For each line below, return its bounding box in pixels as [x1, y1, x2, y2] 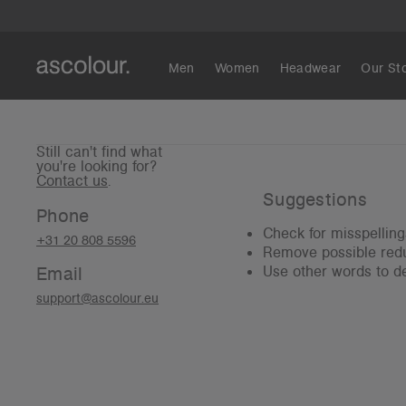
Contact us [36, 171, 108, 190]
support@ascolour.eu [36, 290, 159, 306]
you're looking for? [36, 157, 157, 176]
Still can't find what [36, 142, 162, 161]
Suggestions [263, 188, 367, 211]
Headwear [279, 60, 342, 76]
